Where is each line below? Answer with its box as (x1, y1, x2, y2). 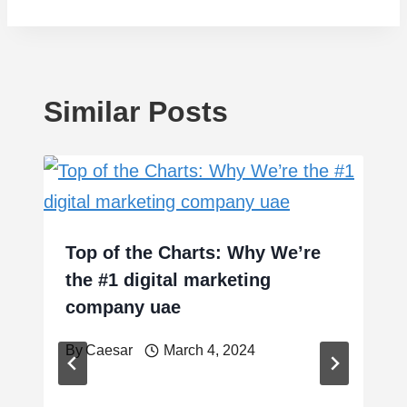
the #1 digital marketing (65, 269, 271, 290)
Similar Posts (44, 94, 228, 128)
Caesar (85, 342, 134, 358)
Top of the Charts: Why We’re (65, 242, 321, 263)
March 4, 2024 (163, 342, 255, 358)
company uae (65, 296, 181, 317)
